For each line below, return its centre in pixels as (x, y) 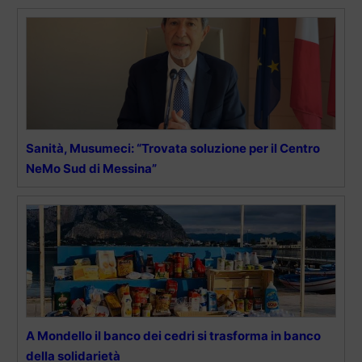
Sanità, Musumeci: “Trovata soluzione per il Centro (173, 148)
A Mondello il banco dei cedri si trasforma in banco (173, 335)
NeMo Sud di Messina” (91, 168)
